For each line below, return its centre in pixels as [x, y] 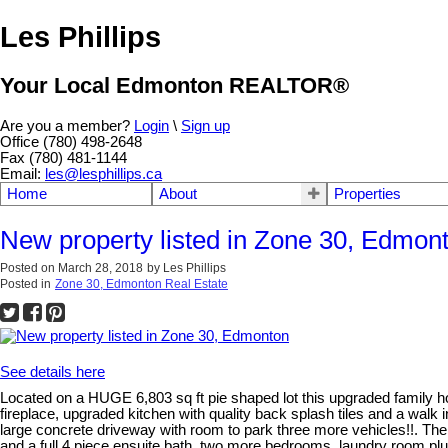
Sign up [205, 125]
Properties [367, 193]
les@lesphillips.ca [103, 173]
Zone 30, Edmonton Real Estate [141, 283]
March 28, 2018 [100, 267]
